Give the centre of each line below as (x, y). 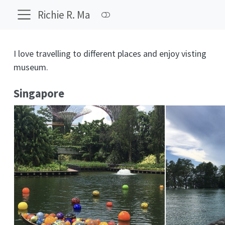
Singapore (40, 93)
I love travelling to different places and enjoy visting (110, 53)
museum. (31, 67)
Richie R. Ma (64, 15)
